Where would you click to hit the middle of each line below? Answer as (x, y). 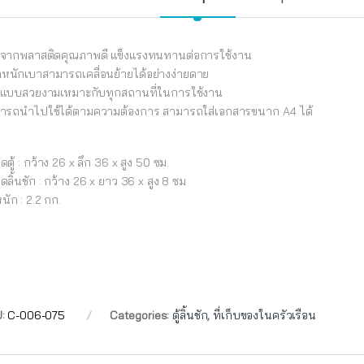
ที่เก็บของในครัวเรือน (264, 316)
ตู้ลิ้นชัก (190, 316)
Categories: (141, 316)
